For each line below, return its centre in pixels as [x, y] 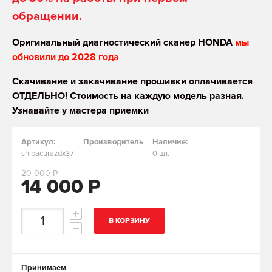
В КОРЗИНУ [129, 221]
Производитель [113, 142]
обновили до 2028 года [66, 57]
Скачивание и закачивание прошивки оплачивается [132, 82]
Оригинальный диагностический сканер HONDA [122, 43]
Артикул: [38, 142]
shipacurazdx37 [48, 154]
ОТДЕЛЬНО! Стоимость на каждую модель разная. [128, 96]
